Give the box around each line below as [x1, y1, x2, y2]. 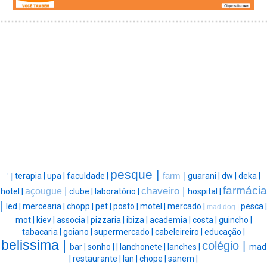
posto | [113, 201, 140, 212]
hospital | [187, 187, 223, 197]
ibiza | [126, 215, 150, 225]
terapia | [14, 171, 47, 181]
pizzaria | [90, 215, 126, 225]
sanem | [168, 254, 198, 264]
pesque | [110, 167, 163, 182]
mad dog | [207, 203, 241, 212]
